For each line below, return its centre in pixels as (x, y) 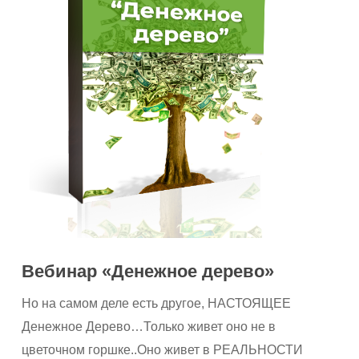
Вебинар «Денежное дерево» (148, 271)
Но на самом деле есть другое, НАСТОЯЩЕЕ (157, 303)
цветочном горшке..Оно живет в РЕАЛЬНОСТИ (163, 349)
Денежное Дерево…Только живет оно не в (149, 326)
